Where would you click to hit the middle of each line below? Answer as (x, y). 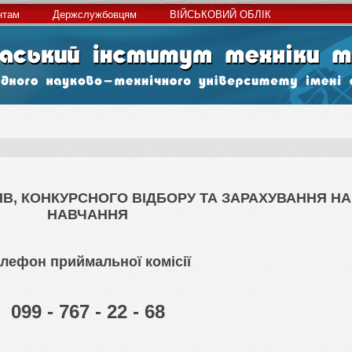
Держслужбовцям (95, 15)
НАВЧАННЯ (88, 214)
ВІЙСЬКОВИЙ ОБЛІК (220, 15)
